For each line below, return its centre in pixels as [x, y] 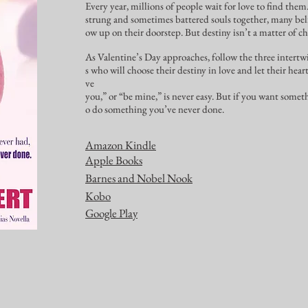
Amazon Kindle [121, 145]
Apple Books [114, 160]
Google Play [111, 213]
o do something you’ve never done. [156, 109]
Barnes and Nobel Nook [139, 178]
